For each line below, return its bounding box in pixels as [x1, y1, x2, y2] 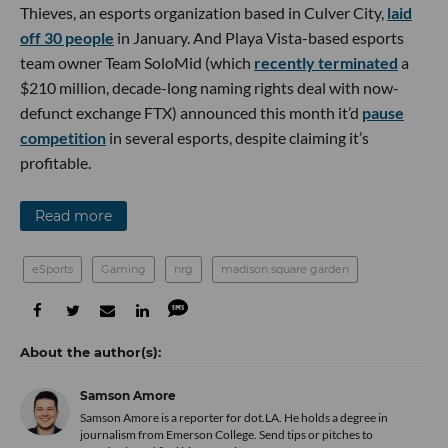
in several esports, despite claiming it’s [106, 128, 369, 148]
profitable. [20, 153, 91, 173]
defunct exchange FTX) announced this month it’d [20, 103, 362, 123]
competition [20, 128, 106, 148]
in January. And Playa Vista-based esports [114, 28, 404, 48]
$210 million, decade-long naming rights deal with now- [20, 78, 399, 98]
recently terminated [254, 53, 398, 73]
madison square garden [221, 262, 349, 277]
